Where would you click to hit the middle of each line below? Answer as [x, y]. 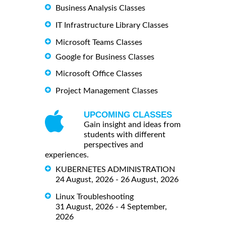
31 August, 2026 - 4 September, [111, 207]
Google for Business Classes [105, 57]
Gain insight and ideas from [132, 125]
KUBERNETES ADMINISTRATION [115, 170]
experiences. [67, 155]
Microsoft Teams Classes [99, 42]
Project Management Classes [107, 91]
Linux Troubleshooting [95, 197]
